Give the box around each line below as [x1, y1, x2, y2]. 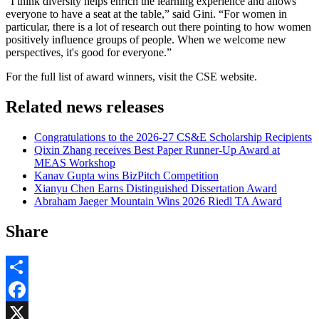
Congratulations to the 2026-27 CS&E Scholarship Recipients [34, 131, 312, 144]
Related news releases [6, 98, 164, 117]
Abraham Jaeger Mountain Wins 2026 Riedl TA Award [34, 195, 282, 208]
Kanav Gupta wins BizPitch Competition [34, 169, 219, 182]
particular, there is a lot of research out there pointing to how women [6, 21, 311, 33]
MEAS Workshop [34, 157, 115, 169]
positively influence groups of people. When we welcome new [6, 33, 286, 46]
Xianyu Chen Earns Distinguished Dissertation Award [34, 182, 277, 195]
